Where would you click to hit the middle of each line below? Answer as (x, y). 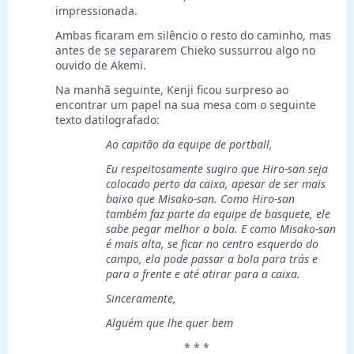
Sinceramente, (141, 299)
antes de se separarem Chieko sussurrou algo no (185, 51)
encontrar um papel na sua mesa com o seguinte (186, 105)
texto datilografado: (107, 120)
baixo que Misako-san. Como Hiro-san (200, 199)
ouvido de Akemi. (101, 66)
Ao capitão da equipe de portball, (189, 145)
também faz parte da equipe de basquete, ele (218, 214)
